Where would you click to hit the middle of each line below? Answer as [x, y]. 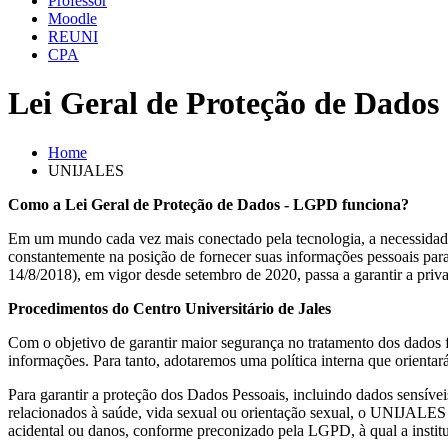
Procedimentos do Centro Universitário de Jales [169, 308]
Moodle [72, 18]
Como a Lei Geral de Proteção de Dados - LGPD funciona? [208, 204]
